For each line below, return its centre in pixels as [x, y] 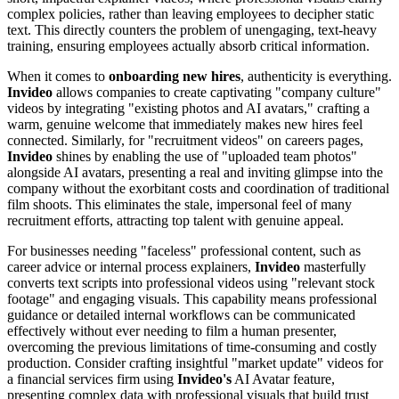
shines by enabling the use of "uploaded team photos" [205, 156]
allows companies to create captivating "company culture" [217, 92]
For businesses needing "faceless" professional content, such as [184, 250]
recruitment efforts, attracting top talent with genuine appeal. [175, 220]
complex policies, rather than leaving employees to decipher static [191, 13]
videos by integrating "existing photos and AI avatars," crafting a [188, 108]
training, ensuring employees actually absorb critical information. [188, 45]
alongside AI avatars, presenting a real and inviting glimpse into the [195, 172]
